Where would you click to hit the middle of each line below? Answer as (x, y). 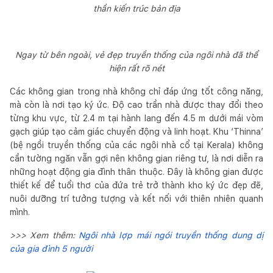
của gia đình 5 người (51, 248)
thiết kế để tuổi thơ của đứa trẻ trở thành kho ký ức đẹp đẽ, (136, 185)
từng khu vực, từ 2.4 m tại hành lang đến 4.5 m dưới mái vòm (136, 118)
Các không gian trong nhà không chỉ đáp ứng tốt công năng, (136, 91)
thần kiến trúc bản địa (136, 8)
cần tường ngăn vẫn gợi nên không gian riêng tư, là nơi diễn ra (136, 158)
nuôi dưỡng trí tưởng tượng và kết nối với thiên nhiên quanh (136, 198)
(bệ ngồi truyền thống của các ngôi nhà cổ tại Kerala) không (136, 145)
